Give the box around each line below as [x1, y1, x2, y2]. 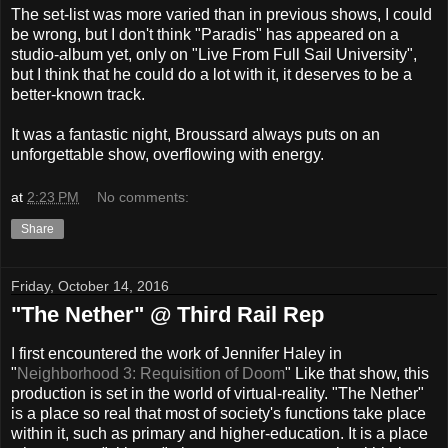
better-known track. [11, 85, 145, 103]
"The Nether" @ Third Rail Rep [11, 302, 324, 328]
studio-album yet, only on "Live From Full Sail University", [11, 45, 417, 63]
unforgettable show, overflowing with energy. [11, 145, 324, 163]
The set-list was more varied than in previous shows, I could [11, 5, 432, 23]
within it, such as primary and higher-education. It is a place [11, 424, 428, 442]
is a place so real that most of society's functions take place [11, 404, 426, 422]
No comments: [97, 189, 190, 206]
